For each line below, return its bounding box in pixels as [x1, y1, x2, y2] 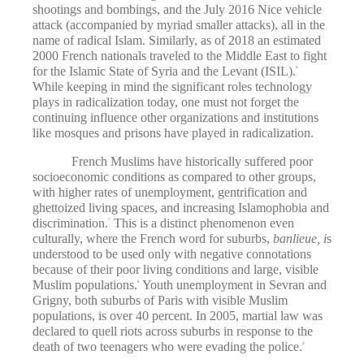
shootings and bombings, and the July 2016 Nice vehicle [32, 2, 322, 16]
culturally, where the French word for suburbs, [32, 232, 273, 246]
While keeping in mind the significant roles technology [32, 79, 312, 93]
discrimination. [32, 216, 108, 231]
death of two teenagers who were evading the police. [32, 340, 302, 354]
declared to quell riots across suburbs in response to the [32, 324, 313, 339]
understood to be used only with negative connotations [32, 247, 311, 262]
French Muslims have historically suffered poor [71, 154, 313, 169]
